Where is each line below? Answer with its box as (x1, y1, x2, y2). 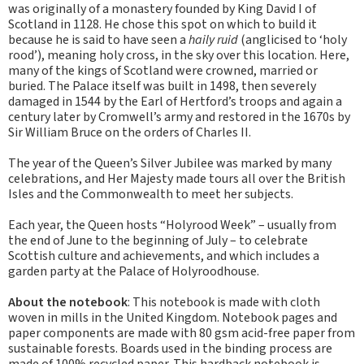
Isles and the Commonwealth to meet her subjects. (8, 185, 293, 203)
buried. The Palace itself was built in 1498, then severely (8, 77, 316, 95)
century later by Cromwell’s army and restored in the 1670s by (8, 108, 350, 126)
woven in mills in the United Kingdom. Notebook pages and (8, 309, 337, 327)
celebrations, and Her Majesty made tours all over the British (8, 170, 345, 188)
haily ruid (188, 31, 238, 49)
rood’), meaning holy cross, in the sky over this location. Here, (8, 46, 349, 64)
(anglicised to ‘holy (238, 31, 347, 49)
